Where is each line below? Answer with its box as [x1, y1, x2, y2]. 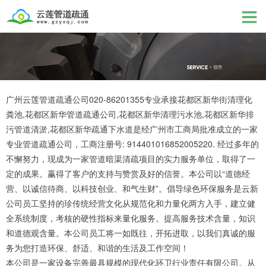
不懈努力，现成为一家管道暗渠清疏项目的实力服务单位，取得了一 [6, 153, 255, 164]
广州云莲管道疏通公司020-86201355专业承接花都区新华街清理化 [6, 93, 252, 105]
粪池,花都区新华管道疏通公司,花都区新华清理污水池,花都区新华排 [6, 108, 254, 120]
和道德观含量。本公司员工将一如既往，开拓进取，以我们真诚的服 [6, 227, 255, 239]
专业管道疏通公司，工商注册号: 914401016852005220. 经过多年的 [6, 138, 259, 150]
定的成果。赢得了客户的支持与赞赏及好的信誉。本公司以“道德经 [6, 167, 250, 179]
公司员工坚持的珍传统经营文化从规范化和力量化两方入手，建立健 [6, 197, 255, 209]
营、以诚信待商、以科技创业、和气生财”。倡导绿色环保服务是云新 [6, 182, 258, 194]
